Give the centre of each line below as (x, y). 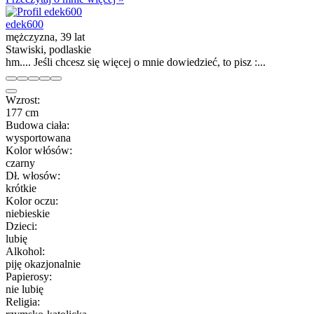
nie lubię (25, 289)
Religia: (23, 301)
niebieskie (28, 213)
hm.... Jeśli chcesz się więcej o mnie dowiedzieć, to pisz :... (136, 62)
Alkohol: (25, 251)
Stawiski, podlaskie (48, 49)
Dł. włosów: (33, 175)
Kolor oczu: (32, 200)
